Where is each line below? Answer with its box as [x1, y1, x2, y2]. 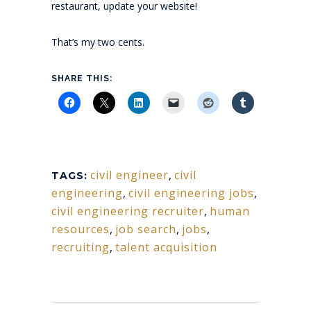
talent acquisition [115, 239, 217, 255]
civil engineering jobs [128, 185, 254, 201]
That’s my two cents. [51, 35, 144, 49]
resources [51, 221, 110, 237]
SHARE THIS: [51, 73, 112, 83]
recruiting [51, 239, 110, 255]
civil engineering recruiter [51, 203, 204, 219]
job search [115, 221, 176, 237]
